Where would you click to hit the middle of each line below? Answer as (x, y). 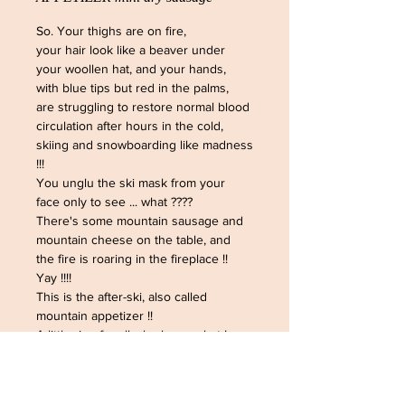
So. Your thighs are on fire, (111, 31)
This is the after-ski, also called (122, 297)
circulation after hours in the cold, (130, 126)
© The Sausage (80, 391)
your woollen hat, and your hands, (131, 69)
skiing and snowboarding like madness (145, 145)
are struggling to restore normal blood (143, 107)
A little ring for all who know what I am (141, 334)
